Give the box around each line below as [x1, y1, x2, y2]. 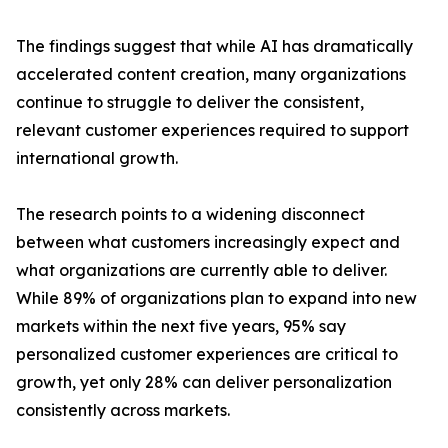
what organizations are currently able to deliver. [16, 260, 387, 281]
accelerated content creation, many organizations [16, 64, 406, 85]
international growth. [16, 148, 178, 169]
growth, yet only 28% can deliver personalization [16, 372, 392, 393]
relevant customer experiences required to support [16, 120, 409, 141]
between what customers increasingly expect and [16, 232, 400, 253]
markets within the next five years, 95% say [16, 316, 346, 337]
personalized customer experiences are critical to [16, 344, 398, 365]
